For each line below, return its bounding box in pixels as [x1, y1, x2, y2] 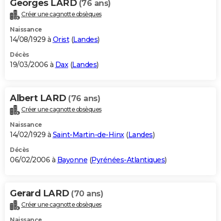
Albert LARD [10, 92, 68, 104]
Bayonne [57, 155, 87, 164]
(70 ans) [71, 188, 103, 198]
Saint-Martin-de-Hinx [52, 130, 124, 139]
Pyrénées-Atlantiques [91, 155, 165, 164]
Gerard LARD [10, 187, 71, 199]
